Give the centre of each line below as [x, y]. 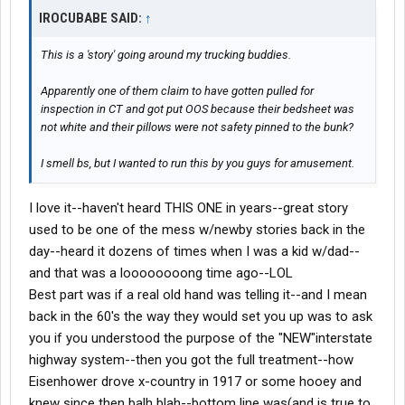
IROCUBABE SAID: [92, 19]
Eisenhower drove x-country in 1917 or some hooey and [195, 382]
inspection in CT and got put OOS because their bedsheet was [198, 109]
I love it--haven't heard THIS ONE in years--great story [188, 208]
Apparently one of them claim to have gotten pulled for [177, 91]
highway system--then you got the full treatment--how [191, 360]
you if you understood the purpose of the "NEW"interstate [201, 339]
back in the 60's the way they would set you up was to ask [201, 317]
